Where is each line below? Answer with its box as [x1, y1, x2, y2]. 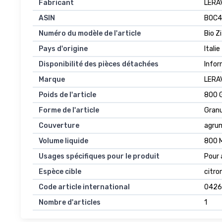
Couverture [39, 121, 79, 130]
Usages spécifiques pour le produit [39, 152, 160, 161]
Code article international [39, 182, 130, 191]
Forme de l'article [39, 106, 99, 114]
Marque [39, 75, 65, 84]
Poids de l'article [39, 90, 96, 99]
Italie [204, 44, 220, 53]
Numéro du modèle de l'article [39, 29, 141, 38]
